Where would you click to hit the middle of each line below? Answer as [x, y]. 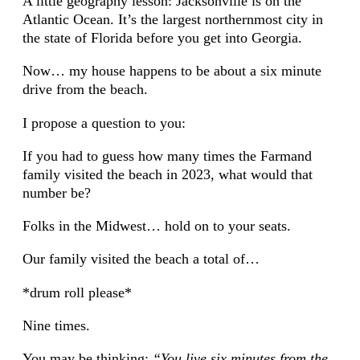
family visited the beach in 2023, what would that [167, 174]
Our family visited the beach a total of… [141, 259]
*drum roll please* [77, 292]
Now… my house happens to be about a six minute [172, 71]
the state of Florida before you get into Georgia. [162, 38]
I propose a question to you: [104, 123]
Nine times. [56, 325]
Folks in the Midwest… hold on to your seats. [156, 226]
